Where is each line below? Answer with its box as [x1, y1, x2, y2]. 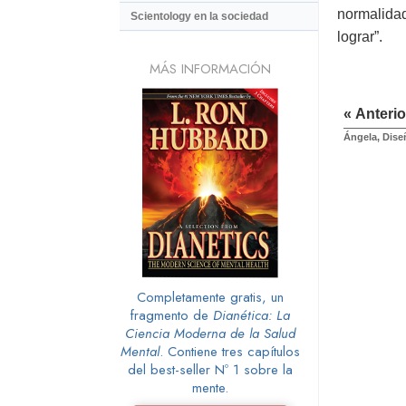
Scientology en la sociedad [130, 10, 268, 24]
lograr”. [337, 29, 382, 45]
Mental [121, 341, 159, 362]
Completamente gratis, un [137, 286, 284, 307]
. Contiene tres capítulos [159, 341, 300, 362]
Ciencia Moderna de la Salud [125, 323, 295, 343]
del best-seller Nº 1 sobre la [128, 359, 293, 380]
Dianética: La [213, 304, 290, 325]
